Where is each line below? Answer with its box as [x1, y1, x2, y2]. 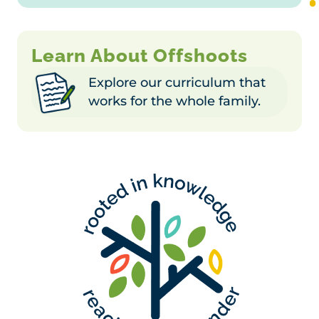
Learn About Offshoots [31, 44, 248, 66]
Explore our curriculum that [88, 75, 266, 90]
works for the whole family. [88, 93, 261, 109]
